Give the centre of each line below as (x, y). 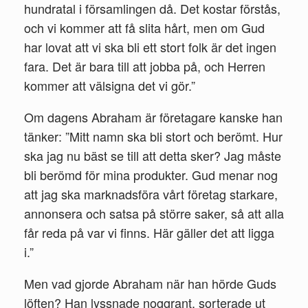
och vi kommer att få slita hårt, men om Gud (144, 27)
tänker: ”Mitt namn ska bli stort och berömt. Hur (153, 136)
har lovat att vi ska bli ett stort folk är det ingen (150, 46)
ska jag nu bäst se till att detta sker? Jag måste (153, 155)
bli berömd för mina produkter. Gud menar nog (151, 174)
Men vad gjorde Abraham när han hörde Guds (150, 283)
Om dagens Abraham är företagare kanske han (153, 117)
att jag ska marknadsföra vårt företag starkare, (151, 194)
